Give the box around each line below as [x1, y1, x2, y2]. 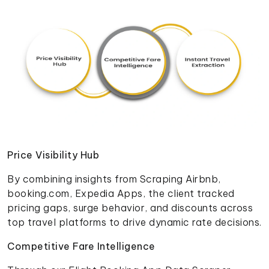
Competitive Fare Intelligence [7, 240, 156, 253]
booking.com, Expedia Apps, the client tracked [7, 187, 235, 200]
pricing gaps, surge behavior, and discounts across [7, 202, 253, 214]
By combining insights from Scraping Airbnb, [7, 173, 221, 186]
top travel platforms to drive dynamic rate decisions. [7, 216, 262, 229]
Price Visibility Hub [7, 149, 99, 162]
